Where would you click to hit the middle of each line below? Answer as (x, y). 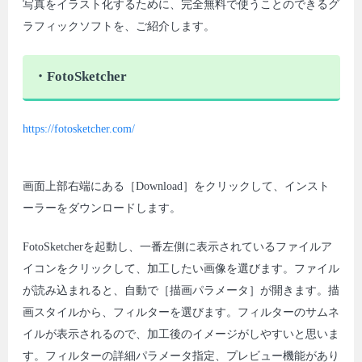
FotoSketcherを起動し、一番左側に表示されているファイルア (177, 247)
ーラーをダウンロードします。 (101, 208)
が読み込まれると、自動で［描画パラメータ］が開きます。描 (181, 291)
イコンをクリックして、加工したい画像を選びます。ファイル (181, 269)
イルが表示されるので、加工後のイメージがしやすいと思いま (181, 335)
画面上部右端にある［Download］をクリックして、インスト (176, 186)
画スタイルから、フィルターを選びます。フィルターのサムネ (181, 313)
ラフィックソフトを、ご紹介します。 (118, 26)
